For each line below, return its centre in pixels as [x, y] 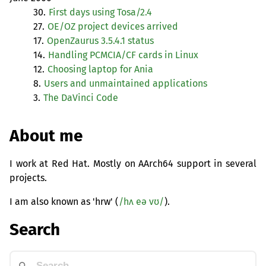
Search [35, 230]
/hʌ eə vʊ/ [141, 201]
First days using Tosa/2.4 [100, 12]
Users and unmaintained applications [126, 84]
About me [46, 135]
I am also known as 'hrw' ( [64, 201]
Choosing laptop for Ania [100, 69]
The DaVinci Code [81, 98]
